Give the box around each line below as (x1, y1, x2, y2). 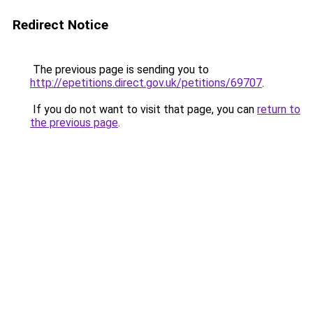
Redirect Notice (13, 17, 108, 33)
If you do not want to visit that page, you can (30, 103, 257, 116)
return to (257, 103, 300, 116)
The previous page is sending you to (30, 63, 209, 76)
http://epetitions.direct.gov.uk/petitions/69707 (30, 76, 262, 89)
